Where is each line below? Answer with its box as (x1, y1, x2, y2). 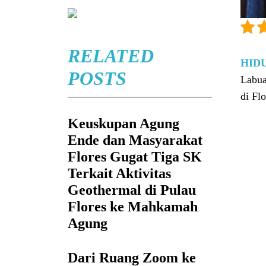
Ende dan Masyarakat (68, 132, 202, 148)
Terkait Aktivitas (68, 166, 171, 182)
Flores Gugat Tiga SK (68, 149, 202, 165)
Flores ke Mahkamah (68, 199, 198, 215)
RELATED (68, 45, 154, 67)
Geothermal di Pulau (68, 182, 196, 198)
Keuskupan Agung (68, 116, 179, 132)
